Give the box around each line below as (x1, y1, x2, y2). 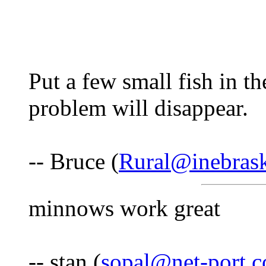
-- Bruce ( (28, 148, 119, 175)
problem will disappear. (28, 95, 248, 121)
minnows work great (28, 195, 220, 221)
